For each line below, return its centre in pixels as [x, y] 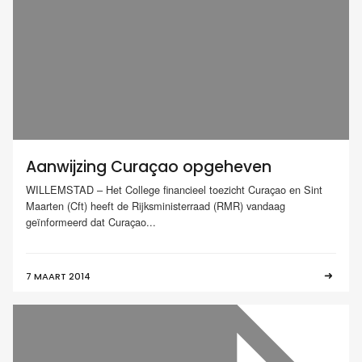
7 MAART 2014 [58, 276]
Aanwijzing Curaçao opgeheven [149, 167]
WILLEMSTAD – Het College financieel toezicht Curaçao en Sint [174, 189]
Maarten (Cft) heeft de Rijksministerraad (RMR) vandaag [156, 205]
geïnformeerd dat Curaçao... [91, 221]
